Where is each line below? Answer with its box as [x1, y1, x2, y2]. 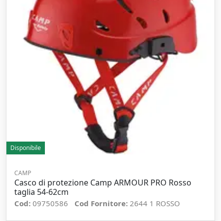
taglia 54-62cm [14, 186, 69, 197]
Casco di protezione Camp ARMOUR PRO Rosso [14, 177, 191, 188]
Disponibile [10, 144, 41, 152]
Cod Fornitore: [74, 198, 130, 208]
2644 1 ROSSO [130, 198, 180, 208]
